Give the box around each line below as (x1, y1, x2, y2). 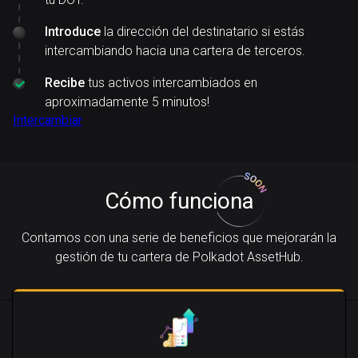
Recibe (45, 75, 85, 90)
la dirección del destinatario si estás (101, 24, 304, 39)
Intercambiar (13, 113, 82, 128)
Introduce (45, 24, 101, 39)
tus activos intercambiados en (85, 75, 257, 90)
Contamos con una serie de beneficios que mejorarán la (22, 230, 336, 245)
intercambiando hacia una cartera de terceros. (45, 43, 305, 58)
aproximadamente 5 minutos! (45, 94, 209, 109)
